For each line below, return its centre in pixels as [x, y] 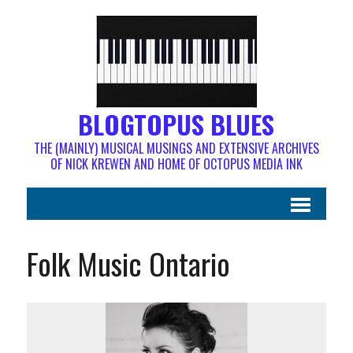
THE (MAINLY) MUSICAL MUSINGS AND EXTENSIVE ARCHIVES [176, 148]
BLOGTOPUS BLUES [176, 124]
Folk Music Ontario [128, 263]
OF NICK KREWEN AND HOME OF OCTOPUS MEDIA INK [176, 164]
